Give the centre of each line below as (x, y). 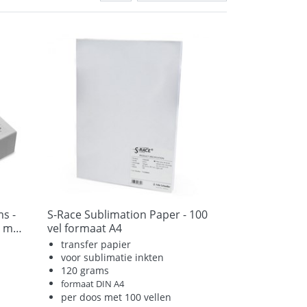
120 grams (87, 271)
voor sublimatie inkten (113, 258)
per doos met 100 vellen (116, 297)
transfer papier (96, 245)
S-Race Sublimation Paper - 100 (127, 215)
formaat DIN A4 (93, 284)
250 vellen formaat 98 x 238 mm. (17, 229)
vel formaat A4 (84, 229)
